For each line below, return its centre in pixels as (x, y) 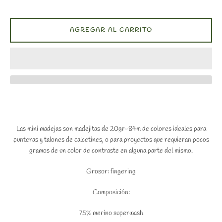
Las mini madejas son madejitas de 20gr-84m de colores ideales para (111, 129)
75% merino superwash (111, 214)
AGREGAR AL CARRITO (111, 30)
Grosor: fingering (111, 172)
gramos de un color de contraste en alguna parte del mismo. (111, 151)
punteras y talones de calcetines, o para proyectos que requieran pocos (111, 140)
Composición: (111, 193)
